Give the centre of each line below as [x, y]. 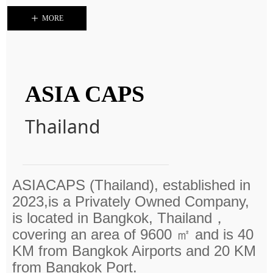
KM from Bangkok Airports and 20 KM [134, 251]
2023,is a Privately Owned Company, [131, 201]
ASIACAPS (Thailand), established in [131, 185]
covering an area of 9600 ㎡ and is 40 [133, 234]
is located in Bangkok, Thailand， [119, 218]
